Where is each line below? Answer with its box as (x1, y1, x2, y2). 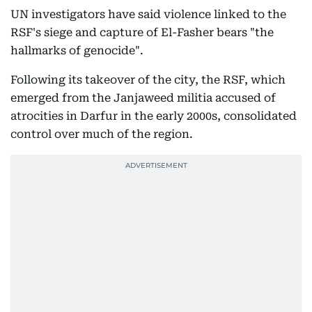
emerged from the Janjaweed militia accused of (10, 91, 276, 104)
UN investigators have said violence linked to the (10, 8, 286, 21)
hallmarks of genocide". (10, 44, 143, 57)
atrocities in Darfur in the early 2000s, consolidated (10, 109, 297, 123)
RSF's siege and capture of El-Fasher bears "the (10, 26, 274, 39)
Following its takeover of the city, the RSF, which (10, 73, 286, 86)
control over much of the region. (10, 127, 193, 141)
